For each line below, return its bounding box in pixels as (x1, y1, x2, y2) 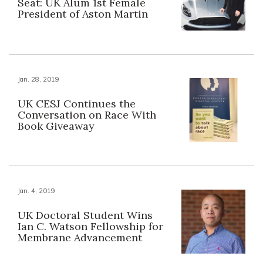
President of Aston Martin (18, 7, 148, 21)
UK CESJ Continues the (18, 96, 136, 110)
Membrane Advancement (18, 230, 142, 244)
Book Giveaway (18, 119, 95, 133)
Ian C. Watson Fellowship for (18, 219, 163, 233)
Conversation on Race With (18, 107, 156, 122)
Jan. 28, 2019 (18, 75, 59, 83)
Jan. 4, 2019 (18, 186, 55, 195)
